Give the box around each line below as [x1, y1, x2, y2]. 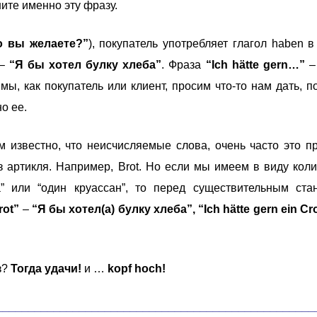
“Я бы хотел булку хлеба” [8, 58, 162, 71]
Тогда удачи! [11, 262, 81, 275]
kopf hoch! [108, 262, 166, 275]
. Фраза [161, 58, 202, 71]
